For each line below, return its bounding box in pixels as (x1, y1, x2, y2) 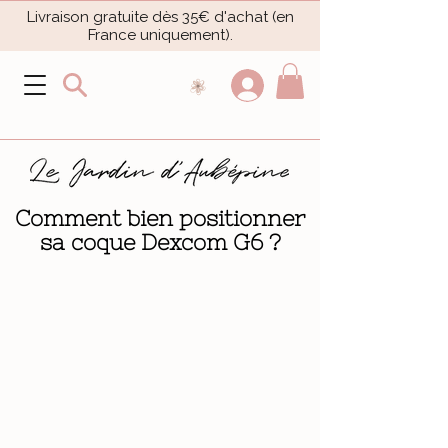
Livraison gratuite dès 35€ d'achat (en (26, 8, 294, 26)
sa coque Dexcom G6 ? (39, 229, 281, 255)
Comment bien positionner (15, 205, 305, 231)
